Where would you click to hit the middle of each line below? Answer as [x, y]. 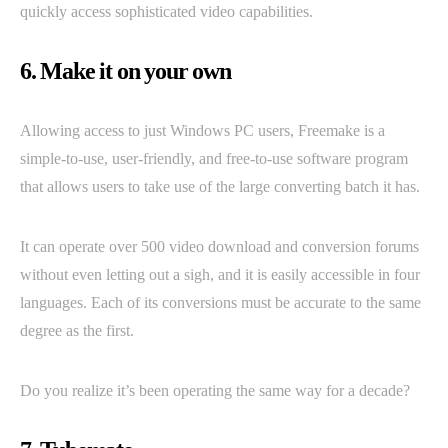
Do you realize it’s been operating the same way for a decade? [215, 391]
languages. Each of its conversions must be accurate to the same [220, 303]
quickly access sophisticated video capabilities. [166, 12]
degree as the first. [77, 331]
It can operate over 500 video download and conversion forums [219, 247]
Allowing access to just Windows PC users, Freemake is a [202, 131]
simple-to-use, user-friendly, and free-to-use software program [214, 159]
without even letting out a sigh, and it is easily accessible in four [220, 275]
